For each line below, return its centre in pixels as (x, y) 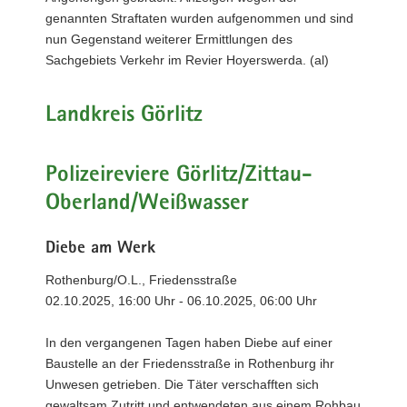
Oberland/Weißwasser (147, 203)
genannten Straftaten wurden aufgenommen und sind (199, 18)
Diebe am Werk (100, 249)
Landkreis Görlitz (124, 116)
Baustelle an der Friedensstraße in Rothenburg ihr (190, 363)
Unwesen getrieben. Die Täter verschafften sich (182, 384)
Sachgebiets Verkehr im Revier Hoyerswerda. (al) (187, 60)
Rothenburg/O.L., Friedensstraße (141, 280)
